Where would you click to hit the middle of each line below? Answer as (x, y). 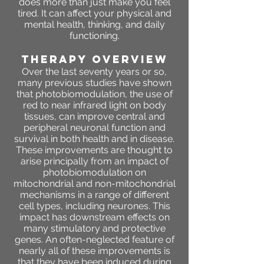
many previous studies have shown (94, 83)
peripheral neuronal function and (94, 128)
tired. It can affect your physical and (94, 14)
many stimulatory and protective (94, 229)
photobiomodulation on (94, 173)
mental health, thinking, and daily (94, 25)
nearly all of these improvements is (94, 251)
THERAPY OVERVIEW (94, 60)
